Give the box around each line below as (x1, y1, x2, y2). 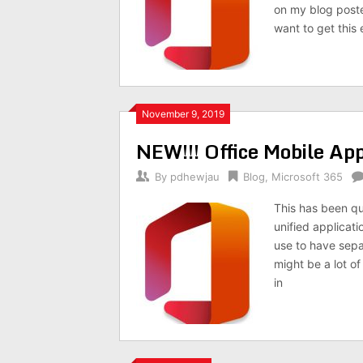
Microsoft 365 (271, 170, 343, 183)
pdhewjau (170, 170, 220, 183)
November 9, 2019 (142, 108, 224, 120)
